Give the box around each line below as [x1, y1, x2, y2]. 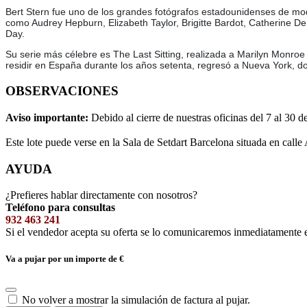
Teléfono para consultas [5, 201, 115, 214]
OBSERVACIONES [5, 84, 119, 99]
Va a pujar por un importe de [5, 254, 119, 265]
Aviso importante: [5, 111, 91, 123]
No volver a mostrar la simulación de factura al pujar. [22, 293, 250, 306]
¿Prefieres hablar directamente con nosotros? [5, 189, 197, 201]
